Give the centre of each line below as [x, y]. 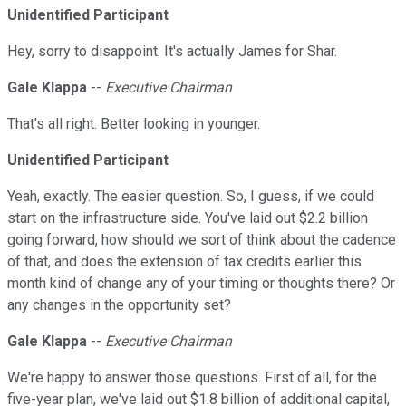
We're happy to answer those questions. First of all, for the [192, 378]
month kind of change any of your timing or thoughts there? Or [201, 284]
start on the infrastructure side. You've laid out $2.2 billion [188, 218]
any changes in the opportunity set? [119, 305]
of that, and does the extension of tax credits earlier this [184, 262]
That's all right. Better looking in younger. [134, 124]
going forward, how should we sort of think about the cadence [202, 240]
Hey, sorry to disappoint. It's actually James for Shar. [172, 52]
